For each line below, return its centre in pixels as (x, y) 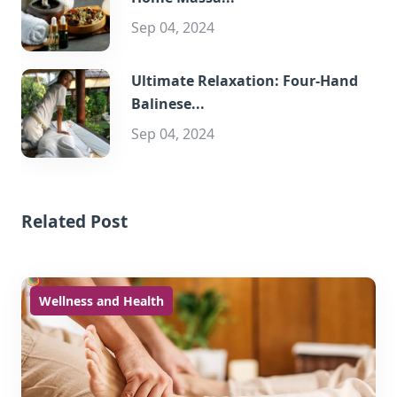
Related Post (74, 221)
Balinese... (168, 104)
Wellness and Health (101, 301)
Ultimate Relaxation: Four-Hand (245, 81)
